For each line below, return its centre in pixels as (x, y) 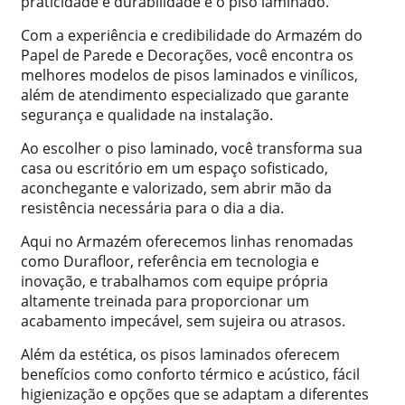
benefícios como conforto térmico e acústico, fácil (190, 375)
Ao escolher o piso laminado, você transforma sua (192, 149)
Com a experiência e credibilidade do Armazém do (192, 36)
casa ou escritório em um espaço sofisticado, (174, 169)
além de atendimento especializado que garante (185, 95)
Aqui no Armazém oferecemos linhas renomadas (187, 242)
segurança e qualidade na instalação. (147, 115)
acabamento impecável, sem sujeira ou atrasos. (183, 321)
